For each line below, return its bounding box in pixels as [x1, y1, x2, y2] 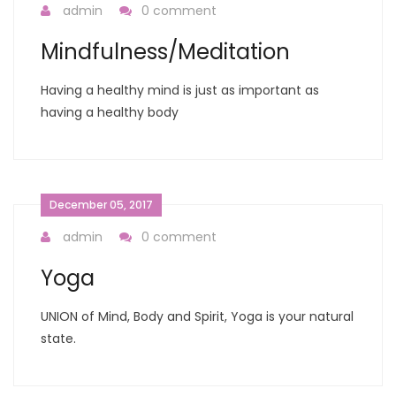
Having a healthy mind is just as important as [41, 81, 319, 100]
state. [41, 330, 76, 348]
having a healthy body [41, 103, 179, 122]
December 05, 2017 [49, 197, 153, 213]
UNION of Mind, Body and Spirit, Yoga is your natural [41, 308, 354, 326]
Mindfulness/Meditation [41, 37, 290, 67]
